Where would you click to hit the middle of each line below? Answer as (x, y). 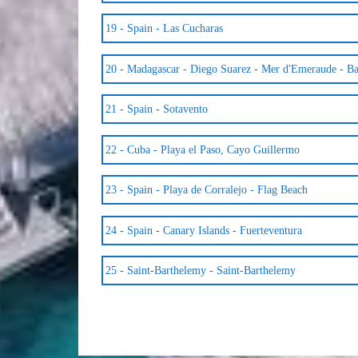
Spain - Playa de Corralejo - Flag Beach (217, 190)
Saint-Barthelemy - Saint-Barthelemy (211, 271)
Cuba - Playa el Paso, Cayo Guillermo (213, 149)
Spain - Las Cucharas (175, 29)
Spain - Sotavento (167, 109)
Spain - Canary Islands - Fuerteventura (214, 230)
